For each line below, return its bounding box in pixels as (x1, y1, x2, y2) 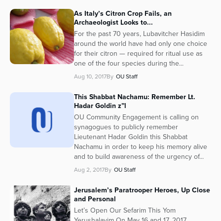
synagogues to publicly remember (74, 122, 178, 133)
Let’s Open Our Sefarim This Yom (74, 205, 176, 216)
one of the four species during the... (74, 58, 184, 69)
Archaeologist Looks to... (74, 17, 153, 28)
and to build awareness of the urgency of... (74, 151, 204, 162)
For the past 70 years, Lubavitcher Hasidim (74, 29, 205, 39)
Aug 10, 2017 (74, 72, 107, 81)
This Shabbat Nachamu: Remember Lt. (74, 92, 195, 102)
